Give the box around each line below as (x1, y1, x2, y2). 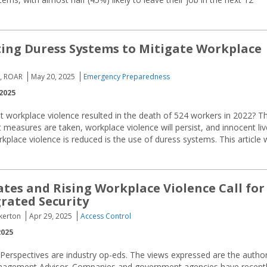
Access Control (80, 211, 131, 221)
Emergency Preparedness (83, 72, 170, 82)
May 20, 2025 (31, 72, 75, 82)
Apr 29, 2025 (29, 211, 72, 221)
